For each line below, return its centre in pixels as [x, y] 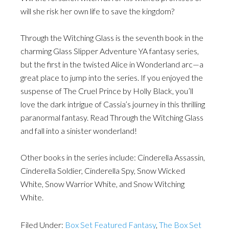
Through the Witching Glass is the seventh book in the [112, 38]
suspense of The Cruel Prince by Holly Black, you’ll [107, 91]
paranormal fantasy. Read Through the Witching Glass [112, 117]
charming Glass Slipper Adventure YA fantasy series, [110, 51]
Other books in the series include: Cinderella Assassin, [113, 157]
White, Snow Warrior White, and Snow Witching [102, 184]
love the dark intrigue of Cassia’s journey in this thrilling [113, 104]
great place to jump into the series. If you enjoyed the [112, 77]
